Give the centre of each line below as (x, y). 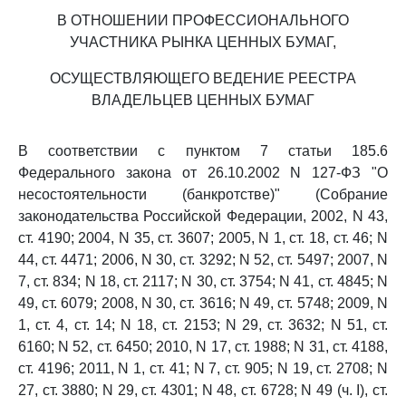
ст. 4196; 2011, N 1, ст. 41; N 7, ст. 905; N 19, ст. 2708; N (203, 368)
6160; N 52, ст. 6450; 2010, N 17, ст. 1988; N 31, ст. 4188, (203, 347)
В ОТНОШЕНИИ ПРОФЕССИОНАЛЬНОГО (203, 20)
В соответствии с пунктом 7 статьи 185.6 (203, 151)
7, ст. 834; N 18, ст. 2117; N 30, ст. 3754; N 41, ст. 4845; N (203, 281)
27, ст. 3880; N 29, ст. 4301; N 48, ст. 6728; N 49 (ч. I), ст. (203, 390)
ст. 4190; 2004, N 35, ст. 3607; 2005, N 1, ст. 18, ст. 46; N (203, 238)
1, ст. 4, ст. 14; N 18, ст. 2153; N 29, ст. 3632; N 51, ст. (203, 325)
